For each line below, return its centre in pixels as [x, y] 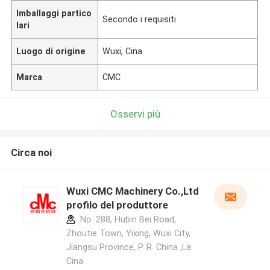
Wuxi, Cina [123, 51]
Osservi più [135, 114]
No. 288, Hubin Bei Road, [127, 220]
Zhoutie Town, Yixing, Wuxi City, [128, 234]
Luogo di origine [51, 51]
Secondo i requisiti [140, 19]
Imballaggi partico [54, 13]
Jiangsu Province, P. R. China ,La [128, 247]
